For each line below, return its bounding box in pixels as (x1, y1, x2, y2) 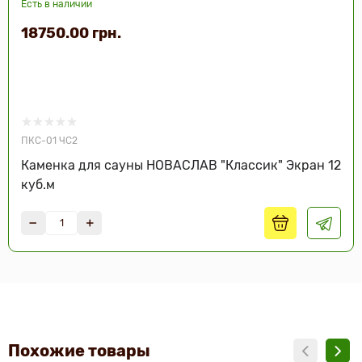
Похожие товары (8, 341, 150, 360)
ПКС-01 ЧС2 (21, 135, 78, 146)
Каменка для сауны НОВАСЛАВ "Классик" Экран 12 (21, 158, 341, 173)
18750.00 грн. (21, 24, 121, 42)
